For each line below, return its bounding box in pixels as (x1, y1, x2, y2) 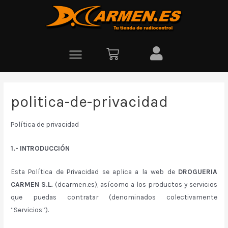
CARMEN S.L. (11, 180, 53, 189)
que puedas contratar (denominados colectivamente (11, 193, 217, 202)
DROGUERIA (178, 167, 217, 176)
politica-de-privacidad (11, 93, 168, 111)
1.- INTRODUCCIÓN (11, 144, 70, 152)
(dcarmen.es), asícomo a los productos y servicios (53, 180, 217, 189)
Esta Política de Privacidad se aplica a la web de (11, 167, 178, 176)
